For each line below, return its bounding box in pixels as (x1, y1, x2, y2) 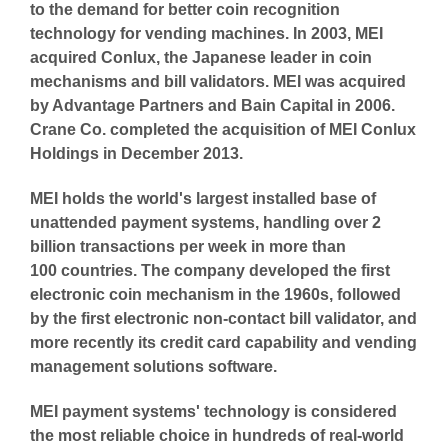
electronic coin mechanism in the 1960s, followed (30, 285, 401, 303)
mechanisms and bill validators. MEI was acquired (30, 72, 406, 90)
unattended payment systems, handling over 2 (30, 213, 381, 231)
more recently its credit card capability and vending (30, 333, 417, 351)
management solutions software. (30, 357, 277, 375)
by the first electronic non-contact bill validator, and (30, 309, 417, 327)
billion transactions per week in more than (30, 237, 346, 255)
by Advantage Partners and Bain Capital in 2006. (30, 96, 395, 114)
